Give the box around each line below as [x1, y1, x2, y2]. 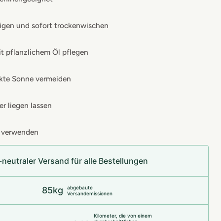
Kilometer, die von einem [94, 213, 152, 219]
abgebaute [67, 184, 93, 191]
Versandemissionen [67, 190, 113, 197]
